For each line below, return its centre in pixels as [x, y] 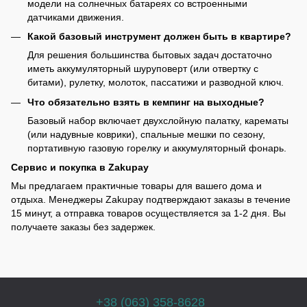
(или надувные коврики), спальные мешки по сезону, [146, 134]
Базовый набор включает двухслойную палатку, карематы [158, 120]
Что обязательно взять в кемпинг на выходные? [146, 102]
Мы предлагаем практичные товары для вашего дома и [136, 185]
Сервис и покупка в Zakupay [80, 167]
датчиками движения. [76, 17]
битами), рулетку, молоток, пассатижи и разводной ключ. [156, 83]
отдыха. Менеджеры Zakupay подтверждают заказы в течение [151, 199]
